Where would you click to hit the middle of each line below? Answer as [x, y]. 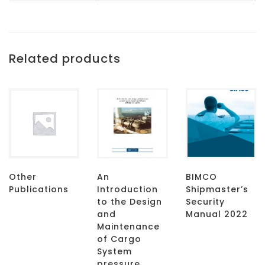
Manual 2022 [216, 214]
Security [205, 201]
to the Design [130, 201]
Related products [65, 58]
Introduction [128, 189]
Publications [39, 189]
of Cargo [119, 239]
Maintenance [129, 226]
